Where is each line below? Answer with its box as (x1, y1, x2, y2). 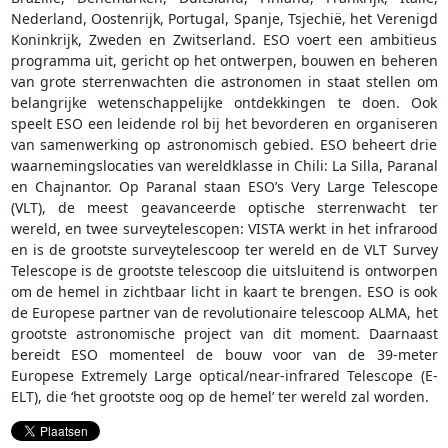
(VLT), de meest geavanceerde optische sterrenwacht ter (10, 198, 438, 218)
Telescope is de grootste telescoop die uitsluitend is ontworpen (10, 261, 438, 281)
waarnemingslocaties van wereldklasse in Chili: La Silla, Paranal (10, 156, 438, 176)
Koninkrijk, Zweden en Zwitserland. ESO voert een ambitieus (10, 30, 438, 50)
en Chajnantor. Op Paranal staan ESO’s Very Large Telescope (10, 177, 438, 197)
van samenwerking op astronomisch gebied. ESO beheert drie (10, 135, 438, 155)
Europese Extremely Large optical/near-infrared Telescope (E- (10, 366, 438, 386)
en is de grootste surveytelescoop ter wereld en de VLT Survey (10, 240, 438, 260)
